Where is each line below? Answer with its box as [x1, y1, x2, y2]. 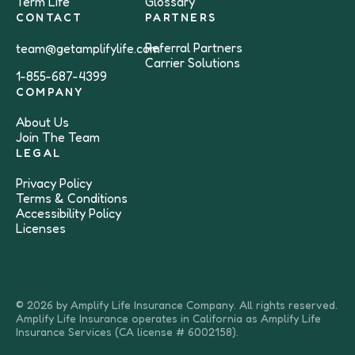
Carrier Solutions [145, 55, 241, 71]
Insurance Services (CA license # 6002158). [16, 325, 239, 338]
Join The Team [16, 129, 100, 145]
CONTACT [16, 10, 83, 24]
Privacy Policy [16, 175, 92, 191]
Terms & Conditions [16, 190, 128, 206]
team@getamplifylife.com [16, 40, 160, 56]
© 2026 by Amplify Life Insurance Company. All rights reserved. [16, 298, 338, 311]
